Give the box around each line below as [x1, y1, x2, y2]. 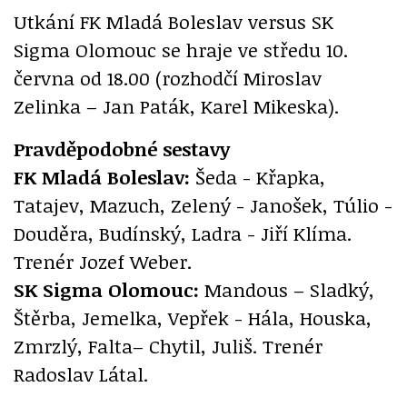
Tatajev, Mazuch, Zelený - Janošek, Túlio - [14, 192, 392, 219]
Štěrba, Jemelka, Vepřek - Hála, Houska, [14, 304, 372, 332]
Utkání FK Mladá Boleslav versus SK [14, 8, 333, 35]
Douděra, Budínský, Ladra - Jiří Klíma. [14, 220, 352, 247]
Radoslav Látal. [14, 361, 148, 388]
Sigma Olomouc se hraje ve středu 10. [14, 36, 348, 64]
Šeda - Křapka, [190, 164, 325, 191]
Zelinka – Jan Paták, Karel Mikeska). [14, 93, 339, 120]
